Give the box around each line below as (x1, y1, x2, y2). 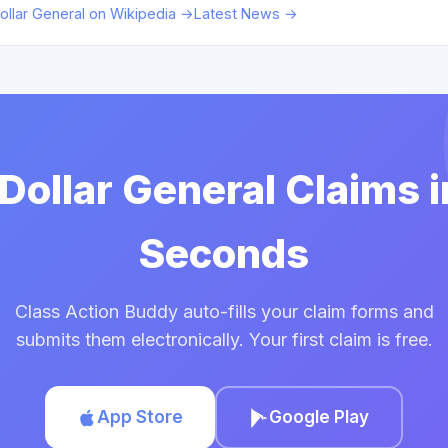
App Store (97, 407, 183, 427)
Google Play (269, 407, 369, 427)
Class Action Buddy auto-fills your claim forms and (14, 301, 434, 322)
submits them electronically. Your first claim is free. (15, 329, 433, 350)
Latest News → (194, 5, 298, 22)
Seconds (139, 229, 309, 278)
